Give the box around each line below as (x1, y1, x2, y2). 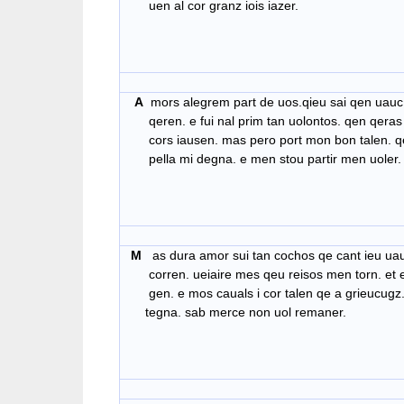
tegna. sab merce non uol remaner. (124, 305, 346, 320)
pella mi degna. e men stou (124, 151, 304, 167)
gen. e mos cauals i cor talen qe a (124, 286, 342, 301)
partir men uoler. (308, 151, 401, 167)
